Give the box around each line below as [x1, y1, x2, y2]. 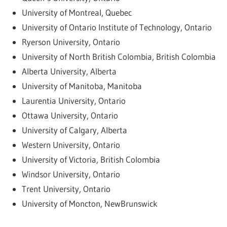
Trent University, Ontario [21, 183, 110, 195]
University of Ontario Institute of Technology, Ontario [21, 22, 212, 33]
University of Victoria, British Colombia [21, 154, 160, 165]
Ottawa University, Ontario [21, 110, 118, 121]
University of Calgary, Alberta [21, 125, 127, 136]
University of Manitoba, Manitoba [21, 81, 142, 92]
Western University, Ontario [21, 139, 120, 150]
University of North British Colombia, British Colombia [21, 51, 216, 62]
